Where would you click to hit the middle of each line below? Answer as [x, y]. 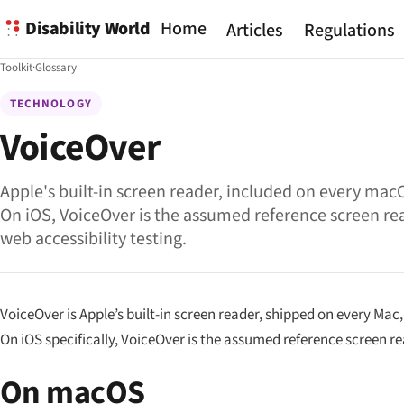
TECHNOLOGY [51, 104]
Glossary [56, 68]
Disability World [88, 28]
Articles [255, 31]
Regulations [349, 31]
